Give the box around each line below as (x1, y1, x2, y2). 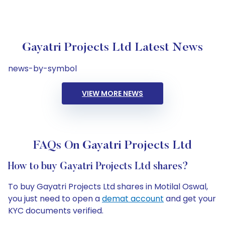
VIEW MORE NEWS (82, 88, 143, 98)
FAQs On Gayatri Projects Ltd (33, 140, 192, 152)
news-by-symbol (8, 63, 77, 74)
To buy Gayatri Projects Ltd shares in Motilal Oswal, (8, 181, 208, 192)
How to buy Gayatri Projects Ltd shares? (8, 162, 188, 172)
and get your (164, 193, 216, 204)
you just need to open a (8, 193, 102, 204)
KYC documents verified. (8, 205, 103, 216)
